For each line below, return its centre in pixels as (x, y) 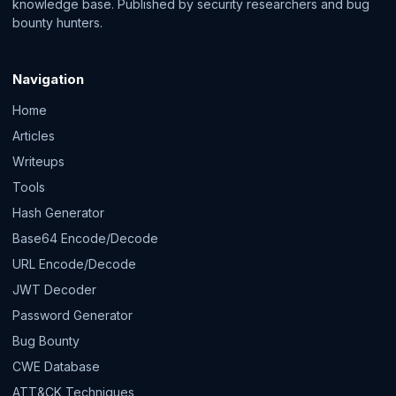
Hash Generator (58, 213)
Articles (34, 136)
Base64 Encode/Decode (85, 238)
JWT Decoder (54, 289)
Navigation (48, 79)
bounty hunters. (57, 23)
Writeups (38, 161)
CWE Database (56, 366)
